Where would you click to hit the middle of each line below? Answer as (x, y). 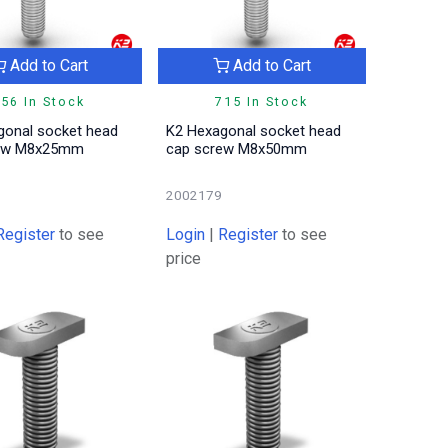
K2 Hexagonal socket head (254, 131)
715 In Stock (262, 102)
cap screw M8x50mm (237, 149)
